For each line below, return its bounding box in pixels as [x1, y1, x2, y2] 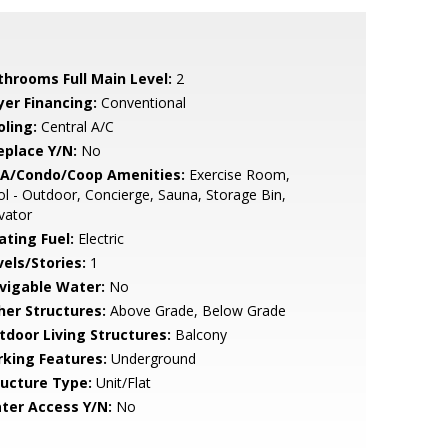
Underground [106, 349, 196, 368]
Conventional [96, 93, 186, 112]
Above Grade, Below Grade [105, 301, 286, 320]
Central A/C [36, 117, 114, 136]
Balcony [170, 325, 227, 344]
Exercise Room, [184, 165, 290, 184]
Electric [73, 229, 124, 248]
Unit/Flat [91, 373, 151, 392]
